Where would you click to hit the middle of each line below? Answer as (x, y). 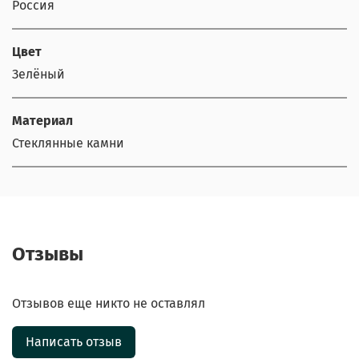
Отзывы (48, 254)
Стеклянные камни (68, 143)
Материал (42, 121)
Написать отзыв (74, 341)
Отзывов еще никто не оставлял (109, 303)
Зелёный (38, 75)
